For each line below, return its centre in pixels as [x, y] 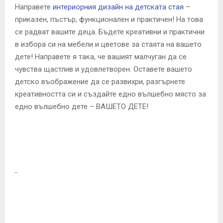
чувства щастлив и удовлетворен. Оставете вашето [104, 69]
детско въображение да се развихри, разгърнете [100, 82]
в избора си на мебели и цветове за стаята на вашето [108, 45]
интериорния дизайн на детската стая [118, 7]
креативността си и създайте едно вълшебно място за [111, 94]
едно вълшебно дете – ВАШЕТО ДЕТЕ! [82, 107]
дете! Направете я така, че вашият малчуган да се [101, 57]
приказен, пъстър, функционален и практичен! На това [109, 20]
